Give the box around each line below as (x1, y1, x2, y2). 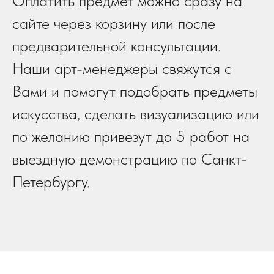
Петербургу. (12, 172, 90, 191)
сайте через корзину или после (12, 13, 215, 33)
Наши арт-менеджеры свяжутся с (12, 59, 232, 78)
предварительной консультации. (12, 36, 221, 56)
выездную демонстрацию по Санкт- (12, 149, 247, 169)
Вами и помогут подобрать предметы (12, 81, 257, 101)
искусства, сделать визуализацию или (12, 104, 259, 124)
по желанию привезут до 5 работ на (12, 127, 250, 146)
